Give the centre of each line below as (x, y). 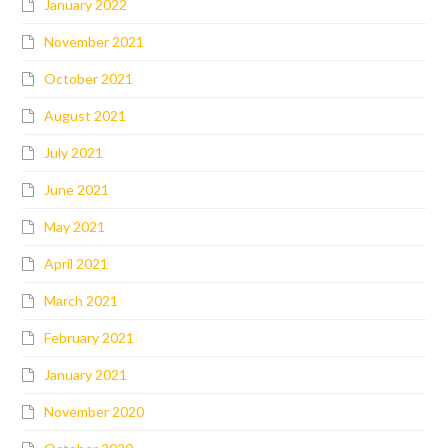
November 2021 (94, 41)
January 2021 (86, 374)
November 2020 (94, 411)
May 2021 (75, 226)
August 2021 (85, 115)
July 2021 (74, 152)
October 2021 (89, 78)
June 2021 (77, 189)
